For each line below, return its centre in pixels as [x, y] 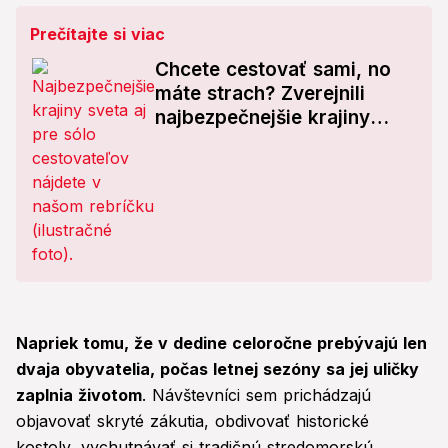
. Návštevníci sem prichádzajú [256, 395]
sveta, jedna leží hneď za [270, 142]
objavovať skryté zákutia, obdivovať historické [192, 421]
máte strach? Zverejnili [260, 94]
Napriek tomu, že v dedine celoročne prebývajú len [221, 343]
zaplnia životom [79, 395]
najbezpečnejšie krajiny [262, 118]
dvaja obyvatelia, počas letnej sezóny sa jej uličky [217, 369]
